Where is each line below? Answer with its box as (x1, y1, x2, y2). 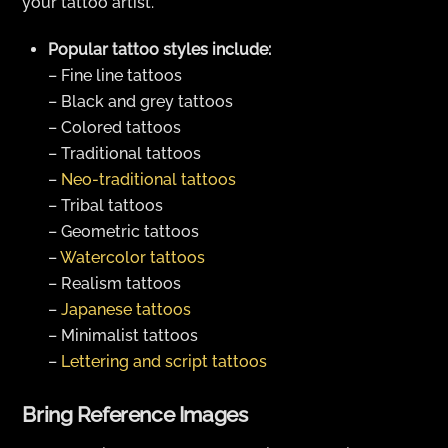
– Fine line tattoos (48, 65, 182, 85)
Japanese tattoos (61, 299, 191, 319)
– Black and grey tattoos (48, 91, 233, 111)
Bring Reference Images (22, 401, 248, 427)
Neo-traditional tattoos (61, 169, 236, 189)
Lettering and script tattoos (61, 351, 267, 371)
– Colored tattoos (48, 117, 181, 137)
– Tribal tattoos (48, 195, 163, 215)
